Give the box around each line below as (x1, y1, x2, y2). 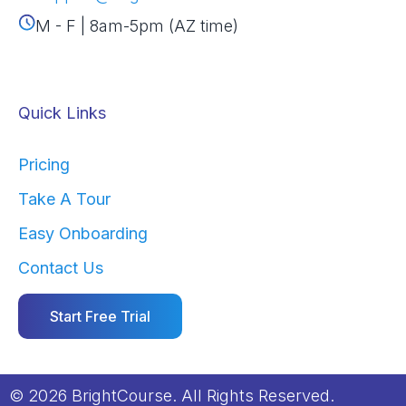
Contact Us (18, 258, 103, 278)
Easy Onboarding (18, 224, 148, 244)
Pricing (18, 155, 70, 175)
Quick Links (18, 103, 106, 123)
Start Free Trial (50, 307, 150, 326)
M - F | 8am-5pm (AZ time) (35, 16, 238, 36)
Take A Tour (18, 189, 111, 209)
